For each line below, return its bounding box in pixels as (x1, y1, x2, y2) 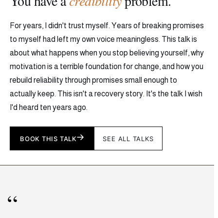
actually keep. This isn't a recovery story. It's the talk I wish (10, 90, 202, 98)
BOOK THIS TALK (20, 134, 77, 143)
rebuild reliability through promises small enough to (10, 76, 177, 85)
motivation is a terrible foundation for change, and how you (10, 62, 203, 71)
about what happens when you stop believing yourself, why (10, 49, 204, 57)
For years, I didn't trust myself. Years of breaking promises (10, 21, 204, 30)
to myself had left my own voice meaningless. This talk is (10, 35, 197, 44)
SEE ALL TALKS (103, 134, 154, 143)
